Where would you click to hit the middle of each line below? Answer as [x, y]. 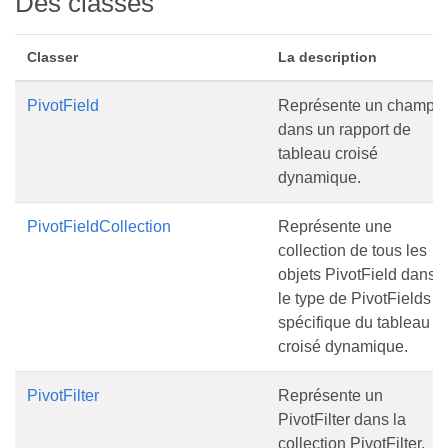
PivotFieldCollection [99, 226]
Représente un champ [356, 105]
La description [327, 57]
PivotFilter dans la [342, 419]
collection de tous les [352, 250]
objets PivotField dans [357, 274]
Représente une [335, 226]
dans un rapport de [344, 129]
